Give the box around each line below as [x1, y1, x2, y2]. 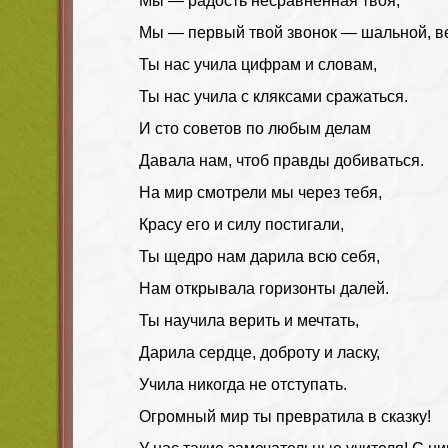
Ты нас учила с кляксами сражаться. [139, 87, 408, 105]
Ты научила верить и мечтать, [139, 311, 359, 329]
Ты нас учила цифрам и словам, [139, 55, 377, 73]
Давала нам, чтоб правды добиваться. [139, 151, 424, 169]
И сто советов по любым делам [139, 119, 371, 137]
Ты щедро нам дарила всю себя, [139, 247, 380, 265]
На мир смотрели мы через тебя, [139, 183, 382, 201]
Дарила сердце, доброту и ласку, [139, 343, 380, 361]
